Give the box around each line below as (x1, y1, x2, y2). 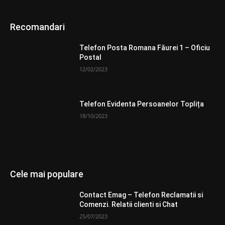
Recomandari (10, 22, 65, 33)
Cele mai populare (10, 169, 83, 180)
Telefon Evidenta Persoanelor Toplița (79, 99, 204, 108)
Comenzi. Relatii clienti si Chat (79, 200, 178, 209)
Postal (79, 53, 102, 62)
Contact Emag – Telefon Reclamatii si (79, 191, 203, 199)
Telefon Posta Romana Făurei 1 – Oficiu (79, 44, 210, 52)
